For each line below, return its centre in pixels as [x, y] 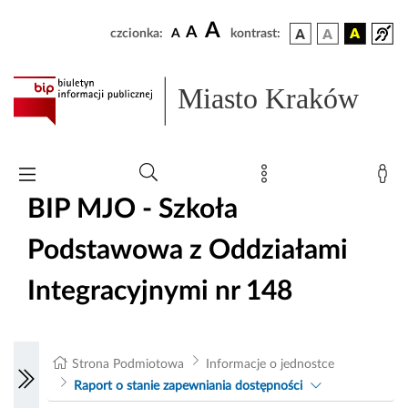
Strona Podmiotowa [128, 365]
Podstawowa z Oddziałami [188, 250]
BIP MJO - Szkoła [133, 209]
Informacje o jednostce [270, 365]
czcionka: [137, 34]
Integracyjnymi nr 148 [160, 291]
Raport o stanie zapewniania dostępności [188, 387]
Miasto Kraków [269, 99]
